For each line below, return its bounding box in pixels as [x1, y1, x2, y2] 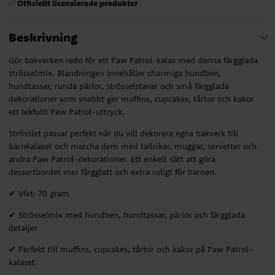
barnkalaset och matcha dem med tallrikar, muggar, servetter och [9, 140, 257, 152]
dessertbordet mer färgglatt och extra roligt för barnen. [9, 166, 217, 177]
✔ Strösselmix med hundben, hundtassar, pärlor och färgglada [9, 209, 245, 220]
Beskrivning [9, 29, 77, 45]
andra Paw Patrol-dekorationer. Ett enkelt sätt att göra [9, 153, 215, 165]
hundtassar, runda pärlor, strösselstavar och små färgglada [9, 80, 229, 91]
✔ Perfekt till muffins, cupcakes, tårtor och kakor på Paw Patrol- [9, 243, 253, 255]
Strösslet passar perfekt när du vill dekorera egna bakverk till [9, 127, 238, 139]
